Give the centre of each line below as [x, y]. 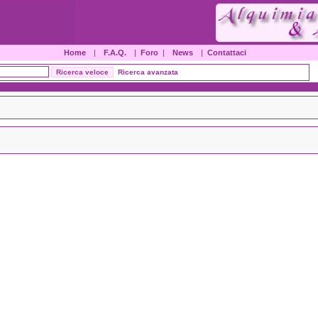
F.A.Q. [115, 53]
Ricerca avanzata [148, 72]
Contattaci [227, 53]
